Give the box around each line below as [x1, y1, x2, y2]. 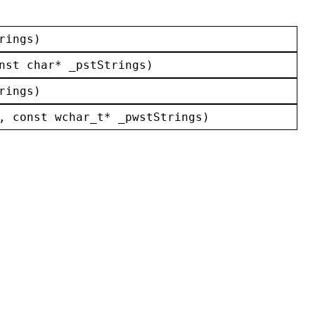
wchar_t [55, 110, 104, 124]
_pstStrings [69, 58, 146, 72]
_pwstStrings [118, 110, 202, 124]
